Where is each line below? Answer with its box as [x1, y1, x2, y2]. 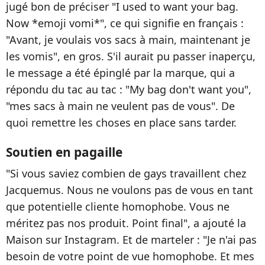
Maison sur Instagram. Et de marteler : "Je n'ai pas [6, 232, 257, 247]
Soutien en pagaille [6, 143, 122, 160]
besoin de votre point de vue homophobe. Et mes [6, 248, 254, 263]
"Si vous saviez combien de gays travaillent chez [6, 166, 246, 180]
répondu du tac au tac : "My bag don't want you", [6, 82, 251, 96]
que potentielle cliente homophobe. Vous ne [6, 199, 230, 214]
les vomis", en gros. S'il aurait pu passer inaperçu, [6, 49, 256, 63]
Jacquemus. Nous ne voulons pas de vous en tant [6, 182, 253, 197]
